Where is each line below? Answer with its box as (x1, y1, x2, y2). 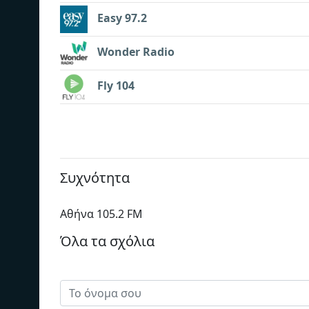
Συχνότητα (60, 168, 130, 187)
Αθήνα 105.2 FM (60, 206, 143, 221)
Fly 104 (97, 78, 134, 94)
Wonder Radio (97, 44, 175, 60)
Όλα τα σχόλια (60, 231, 154, 250)
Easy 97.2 (97, 10, 147, 26)
